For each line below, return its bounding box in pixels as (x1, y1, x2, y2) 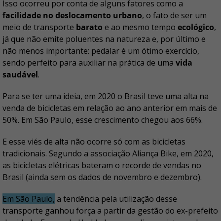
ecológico (178, 22, 214, 33)
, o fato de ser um (142, 10, 207, 21)
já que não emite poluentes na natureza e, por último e (2, 34, 206, 45)
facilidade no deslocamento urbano (2, 10, 142, 21)
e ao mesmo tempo (103, 22, 178, 33)
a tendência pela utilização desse (55, 193, 177, 205)
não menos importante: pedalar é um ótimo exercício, (2, 45, 199, 57)
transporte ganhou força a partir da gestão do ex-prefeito (2, 205, 218, 217)
